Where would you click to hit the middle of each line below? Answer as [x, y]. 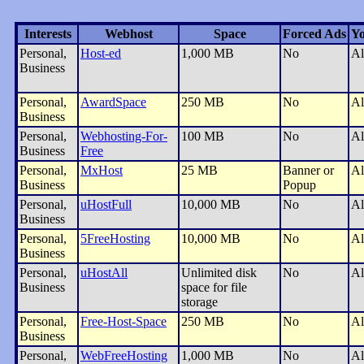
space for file [214, 287]
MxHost [102, 170]
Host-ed [101, 53]
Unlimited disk [219, 272]
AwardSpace [113, 102]
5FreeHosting [115, 238]
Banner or [308, 170]
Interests [48, 33]
